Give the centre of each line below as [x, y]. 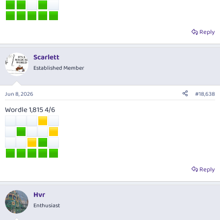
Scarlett [46, 58]
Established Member [59, 68]
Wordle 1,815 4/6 [30, 110]
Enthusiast [47, 205]
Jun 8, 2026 [19, 94]
